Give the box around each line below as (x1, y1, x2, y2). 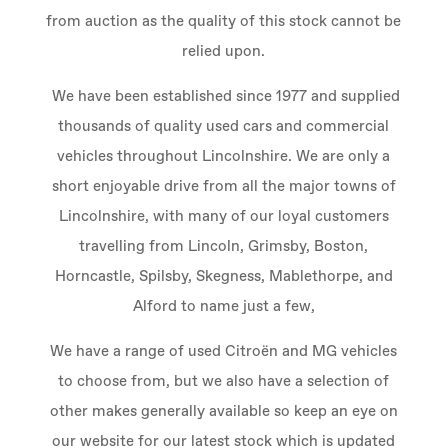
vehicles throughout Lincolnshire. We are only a (57, 149, 391, 164)
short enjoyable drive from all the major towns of (51, 179, 396, 194)
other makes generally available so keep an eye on (49, 404, 398, 419)
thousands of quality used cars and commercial (58, 119, 390, 134)
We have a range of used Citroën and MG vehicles (50, 344, 398, 359)
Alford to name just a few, (132, 299, 315, 314)
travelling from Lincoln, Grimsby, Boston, (79, 239, 369, 254)
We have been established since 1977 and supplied (47, 89, 400, 104)
